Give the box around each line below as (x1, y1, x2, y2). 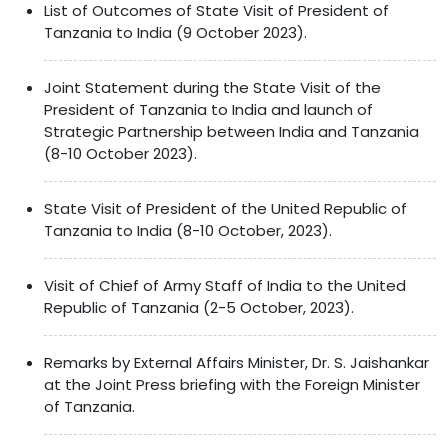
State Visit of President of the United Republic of (44, 197, 407, 219)
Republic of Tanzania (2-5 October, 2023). (44, 296, 354, 318)
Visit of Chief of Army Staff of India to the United (44, 274, 406, 296)
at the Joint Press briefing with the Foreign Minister (44, 373, 420, 395)
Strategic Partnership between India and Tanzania (44, 120, 419, 142)
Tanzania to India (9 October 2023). (44, 21, 307, 43)
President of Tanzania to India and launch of (44, 98, 373, 120)
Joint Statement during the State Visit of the (44, 76, 381, 98)
